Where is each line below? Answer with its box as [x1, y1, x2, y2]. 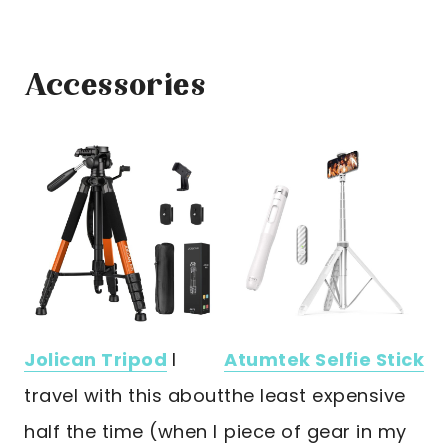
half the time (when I [24, 419, 218, 445]
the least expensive [224, 383, 406, 409]
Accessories [24, 66, 207, 109]
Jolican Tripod [24, 347, 167, 373]
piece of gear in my [224, 419, 407, 445]
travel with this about [24, 383, 224, 409]
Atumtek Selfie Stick [224, 347, 424, 373]
